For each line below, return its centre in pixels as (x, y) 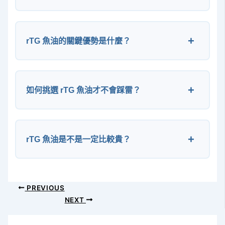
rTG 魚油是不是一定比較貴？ (79, 139)
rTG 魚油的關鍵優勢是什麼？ (79, 41)
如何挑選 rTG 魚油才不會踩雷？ (84, 90)
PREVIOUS (45, 188)
